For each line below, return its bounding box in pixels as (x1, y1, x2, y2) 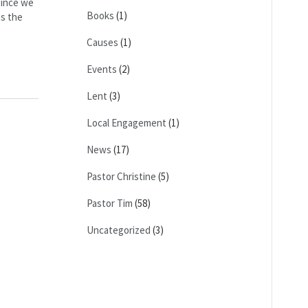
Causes (87, 36, 118, 49)
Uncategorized (87, 223, 151, 236)
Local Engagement (87, 116, 166, 129)
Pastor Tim (87, 197, 133, 210)
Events (87, 63, 117, 76)
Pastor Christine (87, 170, 156, 183)
